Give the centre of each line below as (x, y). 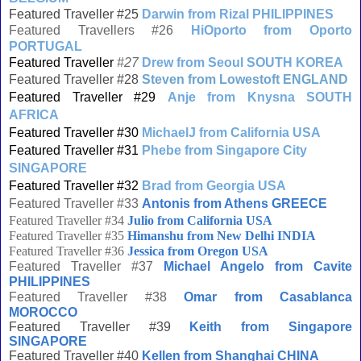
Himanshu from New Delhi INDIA (222, 236)
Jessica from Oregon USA (198, 251)
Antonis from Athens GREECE (234, 203)
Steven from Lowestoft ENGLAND (245, 79)
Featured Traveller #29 (88, 97)
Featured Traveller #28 (74, 79)
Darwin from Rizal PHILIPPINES (238, 14)
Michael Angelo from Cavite (258, 266)
